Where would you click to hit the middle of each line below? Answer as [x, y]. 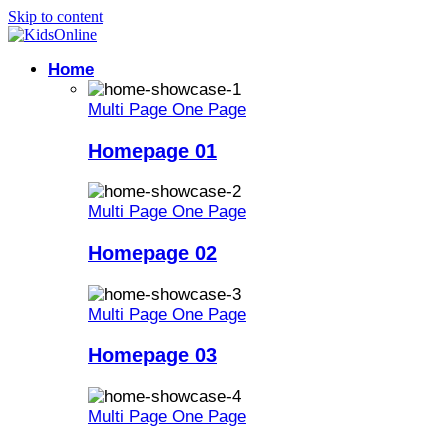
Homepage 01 [152, 150]
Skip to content [55, 16]
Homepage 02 [152, 252]
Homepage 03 [152, 355]
